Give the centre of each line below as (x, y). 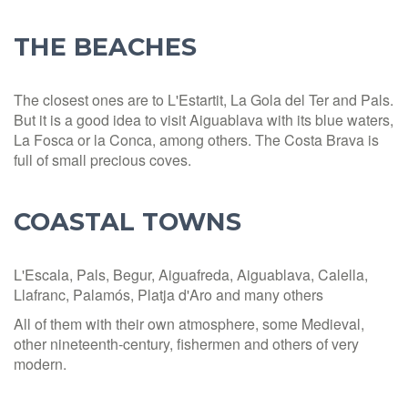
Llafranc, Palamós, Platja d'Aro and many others (168, 294)
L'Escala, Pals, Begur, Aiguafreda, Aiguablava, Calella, (191, 274)
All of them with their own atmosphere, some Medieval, (189, 323)
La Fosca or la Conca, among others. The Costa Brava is (196, 139)
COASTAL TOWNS (127, 221)
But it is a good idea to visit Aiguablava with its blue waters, (204, 119)
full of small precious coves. (102, 159)
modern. (40, 363)
